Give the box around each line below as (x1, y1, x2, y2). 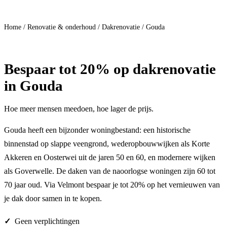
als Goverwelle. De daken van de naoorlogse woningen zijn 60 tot (4, 167, 215, 176)
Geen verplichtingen (15, 217, 80, 226)
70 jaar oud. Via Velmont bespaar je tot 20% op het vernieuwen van (4, 180, 220, 190)
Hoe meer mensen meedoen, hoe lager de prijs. (4, 104, 154, 113)
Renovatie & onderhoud (27, 23, 96, 31)
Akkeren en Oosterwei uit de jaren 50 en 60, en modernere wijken (4, 153, 215, 162)
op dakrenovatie (110, 61, 216, 78)
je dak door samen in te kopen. (4, 194, 102, 203)
